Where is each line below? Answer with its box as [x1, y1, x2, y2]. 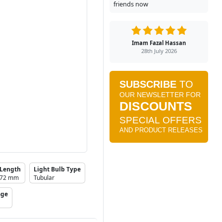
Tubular [34, 173, 55, 182]
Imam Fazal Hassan [132, 39, 186, 47]
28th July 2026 [141, 47, 177, 55]
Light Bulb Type [34, 165, 81, 173]
